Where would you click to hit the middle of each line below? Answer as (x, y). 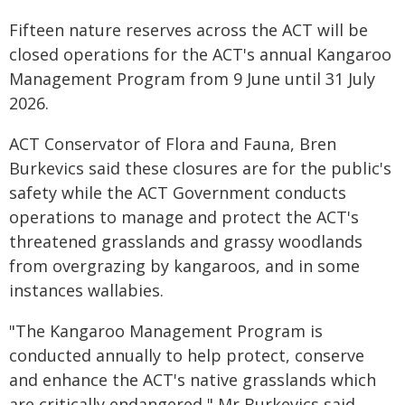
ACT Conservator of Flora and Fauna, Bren (173, 144)
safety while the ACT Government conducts (178, 193)
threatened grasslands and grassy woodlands (186, 241)
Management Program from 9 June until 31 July (192, 79)
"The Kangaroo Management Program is (166, 331)
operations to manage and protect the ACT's (184, 217)
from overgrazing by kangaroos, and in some (184, 266)
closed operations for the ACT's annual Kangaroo (200, 54)
